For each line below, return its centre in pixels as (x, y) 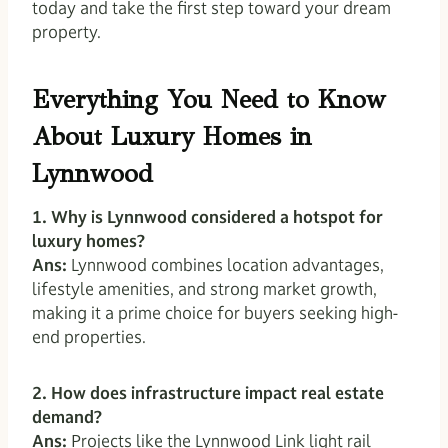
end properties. (89, 336)
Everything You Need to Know (209, 100)
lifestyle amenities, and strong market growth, (204, 288)
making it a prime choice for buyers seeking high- (215, 312)
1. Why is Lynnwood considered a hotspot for (207, 216)
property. (66, 31)
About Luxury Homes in (172, 137)
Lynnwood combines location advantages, (225, 264)
